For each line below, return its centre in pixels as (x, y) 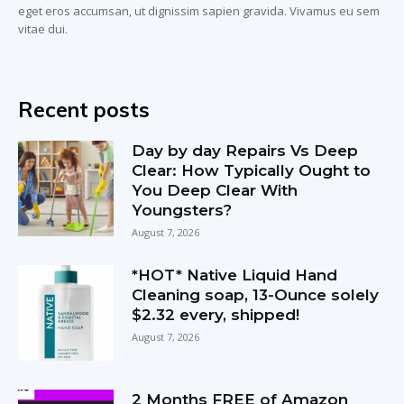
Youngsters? (182, 210)
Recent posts (84, 109)
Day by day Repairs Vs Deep (245, 150)
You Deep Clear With (215, 190)
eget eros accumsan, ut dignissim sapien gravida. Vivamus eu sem (199, 10)
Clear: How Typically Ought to (252, 170)
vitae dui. (43, 28)
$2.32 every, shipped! (216, 314)
